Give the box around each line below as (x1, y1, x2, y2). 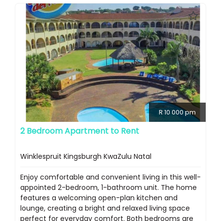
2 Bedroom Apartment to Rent (20, 125, 139, 137)
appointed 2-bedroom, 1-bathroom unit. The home (20, 183, 197, 193)
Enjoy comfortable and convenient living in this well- (20, 172, 201, 183)
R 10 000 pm (159, 108, 196, 117)
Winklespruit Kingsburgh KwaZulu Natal (20, 151, 151, 162)
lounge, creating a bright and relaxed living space (20, 203, 190, 214)
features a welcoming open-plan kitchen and (20, 193, 178, 203)
